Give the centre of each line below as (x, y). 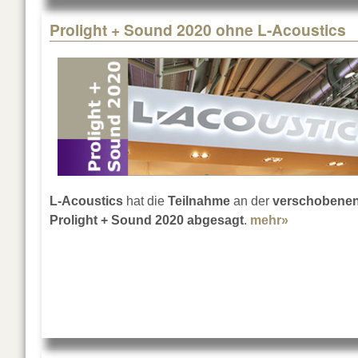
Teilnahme (199, 201)
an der (250, 201)
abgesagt (215, 221)
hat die (145, 201)
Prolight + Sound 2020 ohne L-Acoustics (198, 30)
